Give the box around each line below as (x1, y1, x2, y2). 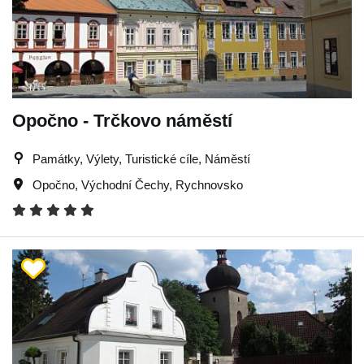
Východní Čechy (81, 177, 169, 192)
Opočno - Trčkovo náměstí (12, 110, 232, 131)
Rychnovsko (175, 177, 243, 192)
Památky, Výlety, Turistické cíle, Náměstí (32, 151, 250, 166)
